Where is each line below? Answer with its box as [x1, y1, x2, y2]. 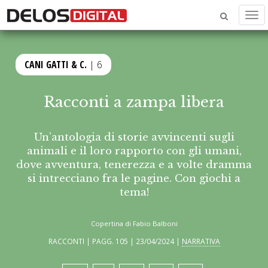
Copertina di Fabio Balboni [90, 219, 178, 229]
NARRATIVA [181, 236, 220, 246]
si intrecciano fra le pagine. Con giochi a [28, 172, 240, 185]
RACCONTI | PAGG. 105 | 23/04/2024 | [48, 236, 182, 246]
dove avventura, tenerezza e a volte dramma [16, 158, 252, 171]
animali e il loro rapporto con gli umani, [26, 144, 242, 157]
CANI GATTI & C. [25, 58, 87, 71]
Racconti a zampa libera [44, 93, 224, 111]
